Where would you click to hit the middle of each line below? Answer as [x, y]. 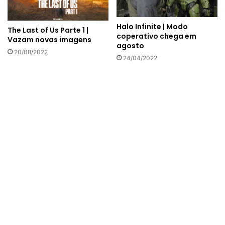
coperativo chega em [156, 36]
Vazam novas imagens [49, 39]
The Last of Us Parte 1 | [48, 30]
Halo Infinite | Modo [152, 26]
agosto [130, 45]
